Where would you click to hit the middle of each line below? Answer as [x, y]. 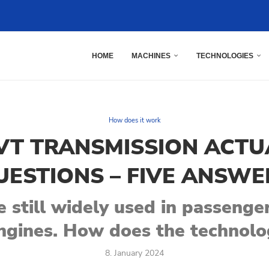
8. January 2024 [134, 253]
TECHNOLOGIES [225, 56]
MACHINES [151, 56]
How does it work [134, 120]
